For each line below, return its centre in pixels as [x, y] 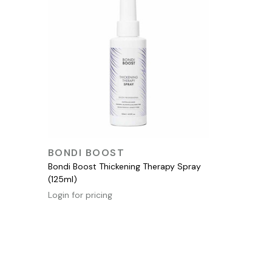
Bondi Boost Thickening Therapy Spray [124, 166]
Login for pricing [80, 195]
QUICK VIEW [125, 149]
